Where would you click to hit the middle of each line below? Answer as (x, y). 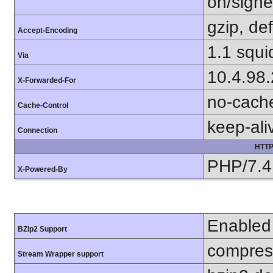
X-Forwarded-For (47, 80)
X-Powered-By (43, 169)
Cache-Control (43, 105)
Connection (37, 130)
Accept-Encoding (48, 30)
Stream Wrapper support (61, 254)
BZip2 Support (42, 229)
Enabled (239, 225)
